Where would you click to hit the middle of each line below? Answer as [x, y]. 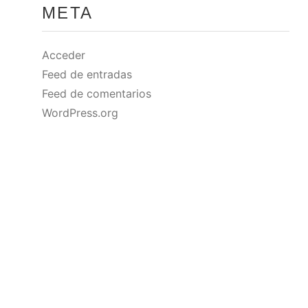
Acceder [64, 55]
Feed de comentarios [97, 93]
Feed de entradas [87, 74]
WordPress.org [80, 113]
